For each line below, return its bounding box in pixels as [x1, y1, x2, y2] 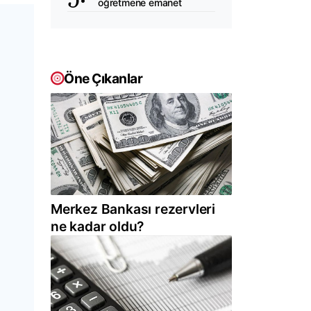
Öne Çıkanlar [64, 70, 142, 87]
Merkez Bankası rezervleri [51, 201, 216, 218]
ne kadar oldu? [51, 218, 144, 235]
